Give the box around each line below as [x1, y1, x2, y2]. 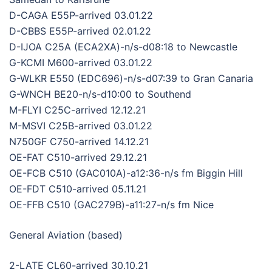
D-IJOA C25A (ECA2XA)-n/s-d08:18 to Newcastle [9, 40, 237, 53]
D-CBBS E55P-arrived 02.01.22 [9, 24, 151, 37]
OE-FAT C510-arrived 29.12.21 [9, 151, 147, 163]
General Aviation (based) [9, 228, 123, 241]
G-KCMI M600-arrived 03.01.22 [9, 56, 152, 69]
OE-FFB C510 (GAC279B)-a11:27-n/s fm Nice [9, 198, 214, 211]
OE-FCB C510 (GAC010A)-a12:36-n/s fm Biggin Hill [9, 166, 243, 179]
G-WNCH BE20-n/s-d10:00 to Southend [9, 87, 191, 100]
